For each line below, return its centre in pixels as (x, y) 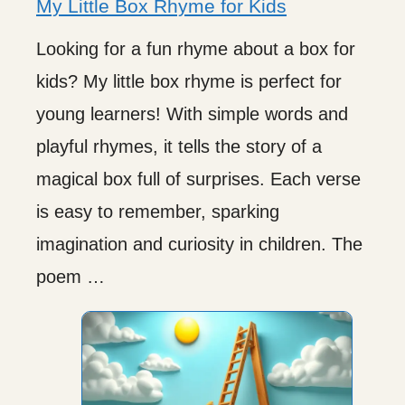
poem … (71, 276)
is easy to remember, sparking (158, 211)
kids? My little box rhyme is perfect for (189, 81)
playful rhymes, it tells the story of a (179, 146)
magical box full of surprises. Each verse (198, 179)
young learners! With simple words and (192, 113)
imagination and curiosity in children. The (199, 244)
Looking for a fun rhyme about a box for (196, 48)
